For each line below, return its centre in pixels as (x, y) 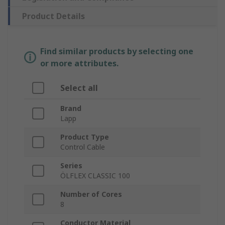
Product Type (85, 137)
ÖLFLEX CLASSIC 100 (95, 176)
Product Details (53, 16)
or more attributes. (79, 64)
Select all (79, 88)
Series (71, 166)
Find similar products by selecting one (117, 51)
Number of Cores (91, 194)
